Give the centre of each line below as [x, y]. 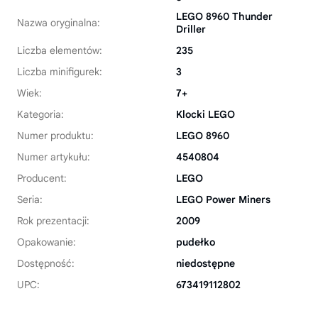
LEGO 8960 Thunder [224, 17]
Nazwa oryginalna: [59, 23]
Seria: [30, 200]
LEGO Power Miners [223, 200]
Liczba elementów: [60, 51]
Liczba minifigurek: [60, 72]
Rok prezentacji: [53, 221]
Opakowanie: [46, 242]
